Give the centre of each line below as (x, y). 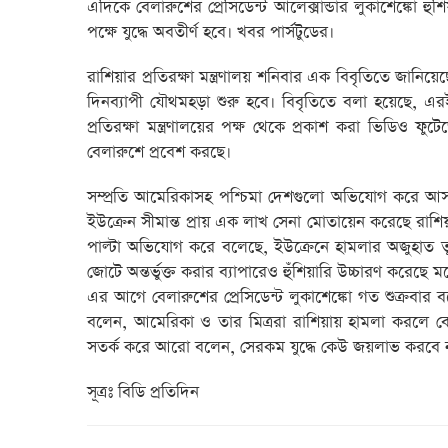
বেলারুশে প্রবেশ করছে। (159, 152)
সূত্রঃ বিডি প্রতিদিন (143, 392)
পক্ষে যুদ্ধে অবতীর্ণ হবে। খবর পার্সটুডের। (210, 32)
